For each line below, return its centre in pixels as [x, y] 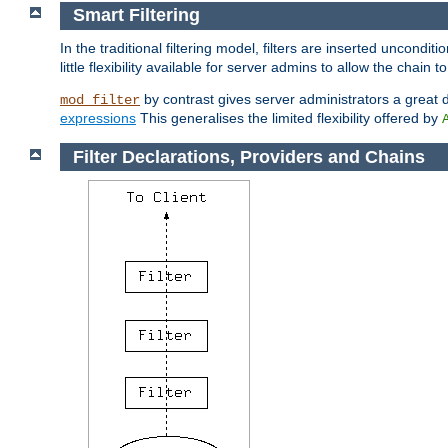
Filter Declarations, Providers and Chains [251, 156]
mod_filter [100, 99]
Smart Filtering [138, 15]
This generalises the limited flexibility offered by [289, 117]
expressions [98, 117]
